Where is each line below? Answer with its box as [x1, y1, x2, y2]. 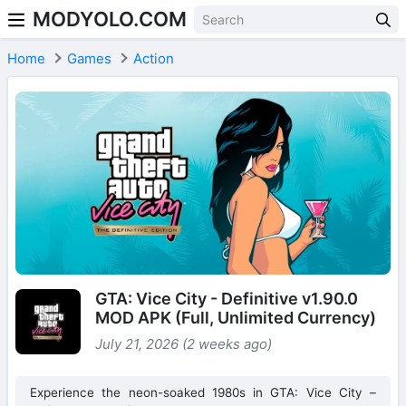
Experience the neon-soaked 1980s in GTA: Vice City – [30, 385, 376, 401]
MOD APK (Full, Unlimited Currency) [95, 308, 376, 328]
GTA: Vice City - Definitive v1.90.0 [95, 289, 358, 309]
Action [133, 50, 174, 67]
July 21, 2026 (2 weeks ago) [95, 335, 272, 353]
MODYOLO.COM [33, 7, 187, 31]
